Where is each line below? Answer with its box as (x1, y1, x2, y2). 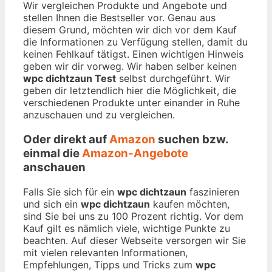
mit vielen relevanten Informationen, (23, 246, 188, 259)
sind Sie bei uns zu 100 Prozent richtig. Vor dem (23, 209, 243, 222)
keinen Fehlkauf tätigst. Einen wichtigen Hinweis (23, 48, 243, 61)
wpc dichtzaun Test (23, 72, 116, 85)
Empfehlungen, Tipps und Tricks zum (23, 258, 195, 271)
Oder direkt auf (23, 132, 109, 146)
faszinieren (186, 185, 239, 198)
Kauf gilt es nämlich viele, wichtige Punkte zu (23, 222, 230, 234)
